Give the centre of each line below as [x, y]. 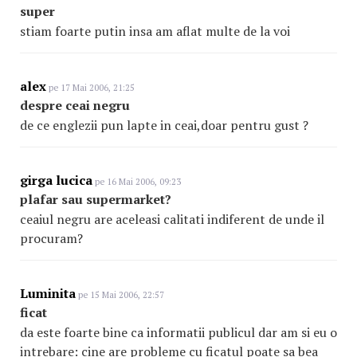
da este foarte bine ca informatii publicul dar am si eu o [178, 332]
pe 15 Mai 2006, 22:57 [120, 295]
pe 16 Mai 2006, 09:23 [137, 182]
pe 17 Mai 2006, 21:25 [90, 88]
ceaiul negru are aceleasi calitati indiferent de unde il [172, 219]
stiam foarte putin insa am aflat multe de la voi [155, 31]
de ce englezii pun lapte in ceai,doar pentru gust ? [164, 125]
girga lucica [56, 180]
